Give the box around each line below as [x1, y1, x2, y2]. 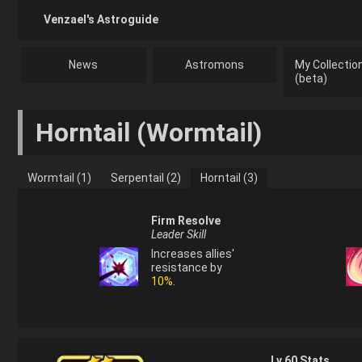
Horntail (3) [200, 171, 258, 184]
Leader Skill [150, 228, 206, 241]
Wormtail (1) [27, 171, 91, 184]
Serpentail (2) [111, 171, 181, 184]
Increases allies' [150, 247, 234, 260]
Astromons [185, 58, 245, 71]
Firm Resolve [150, 214, 221, 227]
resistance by [150, 261, 222, 274]
